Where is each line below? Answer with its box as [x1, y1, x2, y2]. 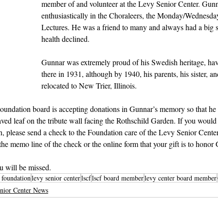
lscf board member [92, 173, 144, 182]
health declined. [41, 34, 91, 44]
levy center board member [145, 173, 217, 182]
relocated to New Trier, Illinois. [41, 80, 137, 91]
